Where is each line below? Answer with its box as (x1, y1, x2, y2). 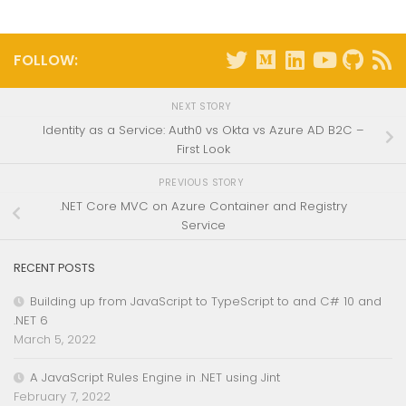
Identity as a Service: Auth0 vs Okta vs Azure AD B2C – (42, 121, 364, 140)
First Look (176, 140, 230, 159)
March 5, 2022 (14, 330, 96, 348)
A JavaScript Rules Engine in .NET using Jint (30, 368, 280, 386)
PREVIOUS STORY (159, 176, 247, 190)
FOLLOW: (14, 49, 78, 71)
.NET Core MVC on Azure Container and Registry (59, 198, 347, 216)
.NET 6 (14, 311, 48, 329)
